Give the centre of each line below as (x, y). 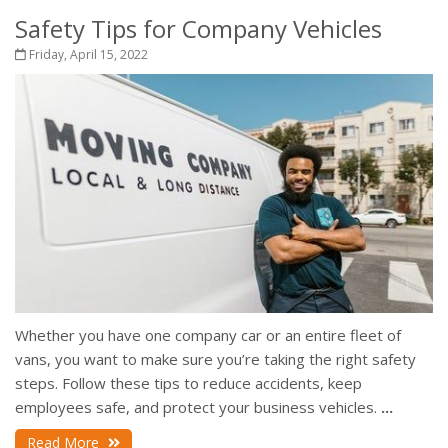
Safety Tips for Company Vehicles (198, 28)
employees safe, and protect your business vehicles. (198, 407)
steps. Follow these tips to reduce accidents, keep (188, 383)
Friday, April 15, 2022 (87, 54)
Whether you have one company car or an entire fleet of (208, 335)
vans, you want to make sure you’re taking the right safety (215, 359)
